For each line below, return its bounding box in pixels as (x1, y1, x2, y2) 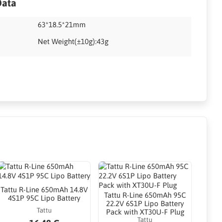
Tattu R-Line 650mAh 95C (104, 190, 186, 199)
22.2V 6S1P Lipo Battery (106, 199, 184, 208)
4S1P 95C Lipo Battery (8, 194, 81, 203)
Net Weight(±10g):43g (38, 37, 109, 46)
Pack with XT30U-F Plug (106, 207, 184, 216)
